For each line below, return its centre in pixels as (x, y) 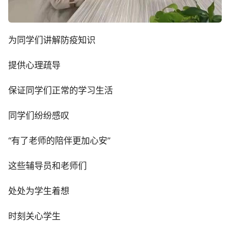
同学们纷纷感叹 (39, 115)
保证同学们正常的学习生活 (61, 90)
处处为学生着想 (39, 191)
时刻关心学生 (34, 216)
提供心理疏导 (34, 65)
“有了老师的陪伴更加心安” (59, 140)
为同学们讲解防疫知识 (52, 40)
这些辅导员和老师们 (47, 166)
